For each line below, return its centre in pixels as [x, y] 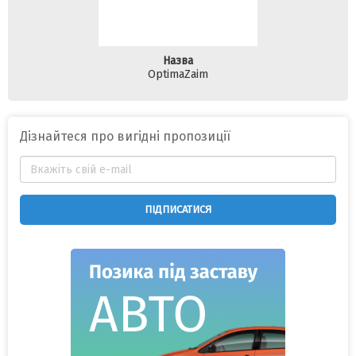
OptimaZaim [178, 74]
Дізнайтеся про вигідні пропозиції [125, 136]
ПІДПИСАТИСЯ [178, 209]
